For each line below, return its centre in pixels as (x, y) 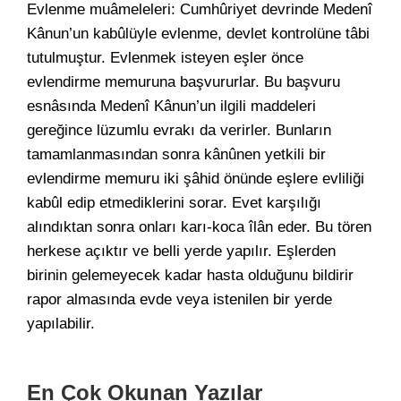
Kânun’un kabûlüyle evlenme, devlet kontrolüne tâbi (198, 34)
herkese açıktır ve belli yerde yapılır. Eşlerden (181, 251)
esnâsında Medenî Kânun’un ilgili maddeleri (171, 106)
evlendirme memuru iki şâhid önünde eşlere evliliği (196, 179)
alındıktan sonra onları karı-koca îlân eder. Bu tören (199, 227)
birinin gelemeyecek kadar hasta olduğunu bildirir (190, 275)
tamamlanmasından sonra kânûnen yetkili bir (176, 154)
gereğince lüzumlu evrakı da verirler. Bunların (179, 130)
